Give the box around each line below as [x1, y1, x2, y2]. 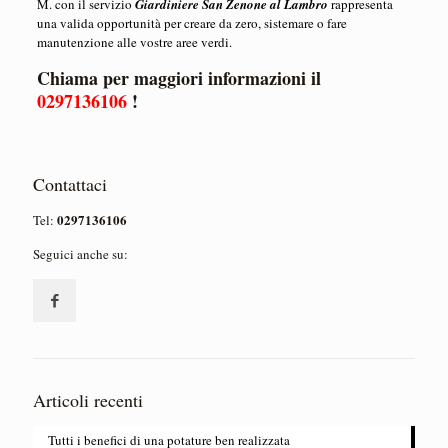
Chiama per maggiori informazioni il [36, 65, 321, 92]
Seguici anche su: [33, 245, 128, 264]
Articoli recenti [33, 388, 143, 413]
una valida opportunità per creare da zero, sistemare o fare [36, 14, 347, 33]
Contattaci [33, 172, 107, 197]
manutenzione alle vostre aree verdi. [36, 33, 232, 52]
